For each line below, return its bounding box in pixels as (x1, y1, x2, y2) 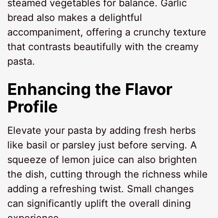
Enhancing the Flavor (7, 79, 173, 99)
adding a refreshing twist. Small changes (7, 183, 194, 195)
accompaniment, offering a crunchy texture (7, 26, 207, 38)
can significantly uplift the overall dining (7, 198, 191, 210)
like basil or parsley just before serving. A (7, 139, 198, 151)
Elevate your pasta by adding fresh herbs (7, 125, 196, 137)
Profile (7, 96, 58, 116)
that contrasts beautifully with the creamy (7, 40, 199, 53)
